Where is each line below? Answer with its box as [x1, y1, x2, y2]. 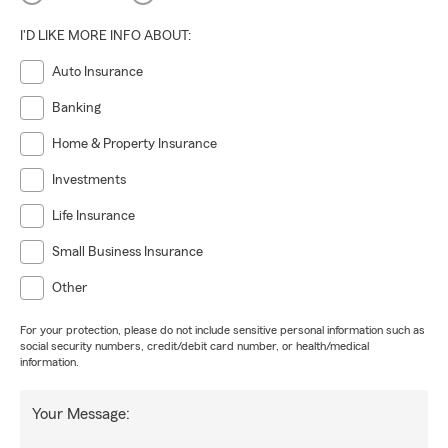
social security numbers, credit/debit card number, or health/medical [20, 340, 369, 352]
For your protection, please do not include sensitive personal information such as [20, 324, 425, 336]
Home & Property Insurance [52, 137, 217, 151]
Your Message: [32, 406, 130, 422]
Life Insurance [52, 209, 135, 223]
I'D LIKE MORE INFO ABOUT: [20, 29, 191, 43]
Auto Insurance [52, 65, 143, 79]
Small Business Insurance [52, 245, 203, 259]
